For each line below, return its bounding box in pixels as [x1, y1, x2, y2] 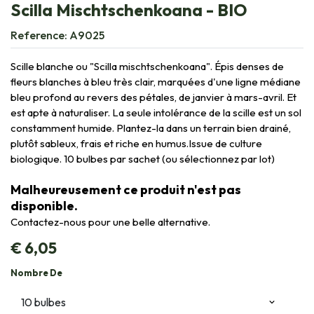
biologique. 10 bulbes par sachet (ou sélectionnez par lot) [11, 152, 275, 166]
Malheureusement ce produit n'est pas [11, 182, 241, 198]
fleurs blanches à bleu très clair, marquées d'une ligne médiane [11, 75, 301, 89]
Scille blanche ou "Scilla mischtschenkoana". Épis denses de [11, 60, 284, 74]
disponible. [11, 198, 78, 214]
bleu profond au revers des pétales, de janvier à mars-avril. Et [11, 90, 296, 104]
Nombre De [11, 267, 62, 279]
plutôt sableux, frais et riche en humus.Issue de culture [11, 137, 262, 151]
